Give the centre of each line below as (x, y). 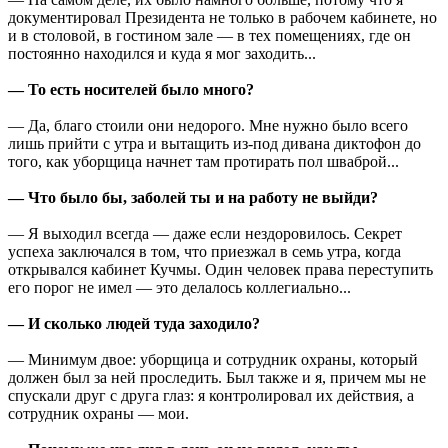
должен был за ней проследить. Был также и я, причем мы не (217, 377)
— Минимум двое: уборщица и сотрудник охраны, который (213, 359)
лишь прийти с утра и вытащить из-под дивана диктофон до (214, 143)
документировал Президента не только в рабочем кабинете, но (222, 17)
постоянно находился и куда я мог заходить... (162, 53)
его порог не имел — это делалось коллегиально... (179, 287)
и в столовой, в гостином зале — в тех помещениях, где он (209, 35)
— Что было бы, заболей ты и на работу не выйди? (193, 197)
